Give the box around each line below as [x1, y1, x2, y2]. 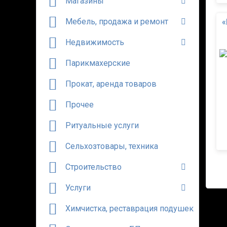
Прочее [65, 100, 94, 109]
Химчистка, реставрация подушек [65, 204, 194, 213]
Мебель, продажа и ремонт [65, 17, 168, 26]
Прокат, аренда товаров [65, 79, 157, 89]
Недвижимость [65, 37, 124, 47]
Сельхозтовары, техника [65, 141, 158, 151]
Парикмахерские [65, 58, 130, 68]
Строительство [65, 162, 122, 172]
